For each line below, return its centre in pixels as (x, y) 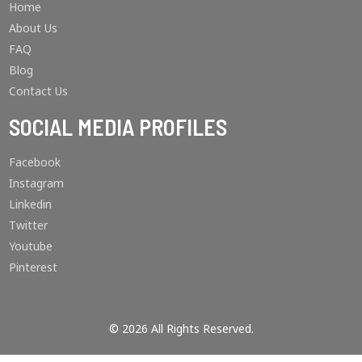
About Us (34, 27)
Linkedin (31, 204)
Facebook (35, 162)
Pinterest (34, 267)
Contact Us (39, 90)
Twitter (29, 225)
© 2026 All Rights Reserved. (181, 328)
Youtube (31, 246)
